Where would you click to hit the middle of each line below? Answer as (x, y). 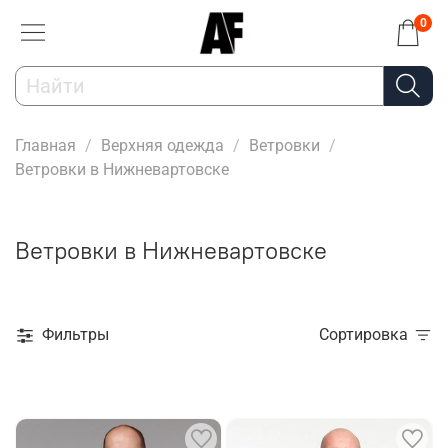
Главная (45, 145)
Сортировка (368, 335)
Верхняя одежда (162, 145)
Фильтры (75, 335)
